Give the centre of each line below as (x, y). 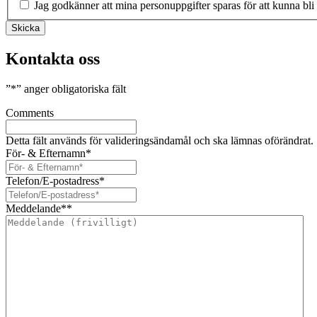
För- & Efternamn (46, 153)
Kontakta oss (53, 58)
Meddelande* (36, 208)
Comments (30, 113)
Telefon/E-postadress (52, 180)
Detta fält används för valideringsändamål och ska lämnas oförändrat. (160, 140)
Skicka (25, 28)
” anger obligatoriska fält (71, 88)
